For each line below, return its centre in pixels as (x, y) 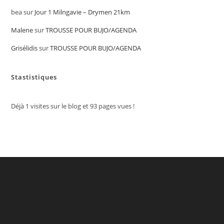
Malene (22, 30)
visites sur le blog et (60, 106)
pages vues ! (116, 106)
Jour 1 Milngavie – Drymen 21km (82, 12)
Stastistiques (34, 77)
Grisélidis (24, 48)
